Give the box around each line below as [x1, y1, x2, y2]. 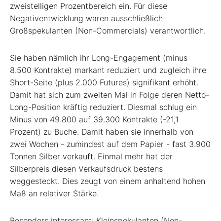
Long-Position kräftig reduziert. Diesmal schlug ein [10, 102, 197, 112]
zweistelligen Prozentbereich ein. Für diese [10, 1, 167, 11]
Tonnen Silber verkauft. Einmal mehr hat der [10, 151, 173, 162]
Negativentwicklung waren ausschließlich [10, 13, 163, 24]
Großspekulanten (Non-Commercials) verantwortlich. [10, 26, 206, 36]
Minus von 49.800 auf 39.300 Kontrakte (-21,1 [10, 114, 179, 125]
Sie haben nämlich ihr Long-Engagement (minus [10, 53, 187, 63]
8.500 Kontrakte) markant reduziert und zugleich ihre [10, 65, 206, 75]
